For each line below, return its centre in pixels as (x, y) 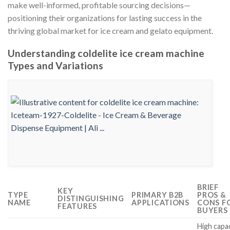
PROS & (212, 195)
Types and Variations (55, 66)
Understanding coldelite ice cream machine (106, 53)
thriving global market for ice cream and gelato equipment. (110, 30)
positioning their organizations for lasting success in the (105, 17)
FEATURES (77, 206)
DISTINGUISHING (91, 199)
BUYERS (213, 210)
